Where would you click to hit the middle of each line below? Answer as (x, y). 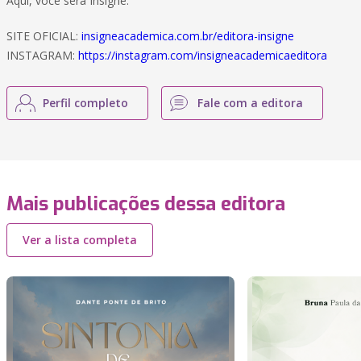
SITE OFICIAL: (44, 36)
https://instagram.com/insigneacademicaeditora (203, 55)
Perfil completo (85, 103)
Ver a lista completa (80, 240)
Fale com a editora (250, 103)
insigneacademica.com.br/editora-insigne (188, 36)
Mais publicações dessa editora (146, 204)
